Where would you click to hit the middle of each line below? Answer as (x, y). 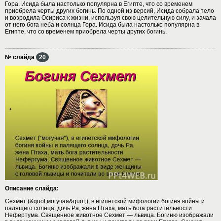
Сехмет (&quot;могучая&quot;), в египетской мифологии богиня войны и (105, 201)
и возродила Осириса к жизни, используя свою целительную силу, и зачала (110, 18)
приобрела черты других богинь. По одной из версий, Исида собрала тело (110, 11)
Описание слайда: (32, 188)
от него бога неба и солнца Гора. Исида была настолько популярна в (102, 24)
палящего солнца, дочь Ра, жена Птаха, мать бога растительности (98, 208)
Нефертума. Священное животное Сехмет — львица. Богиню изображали (109, 215)
